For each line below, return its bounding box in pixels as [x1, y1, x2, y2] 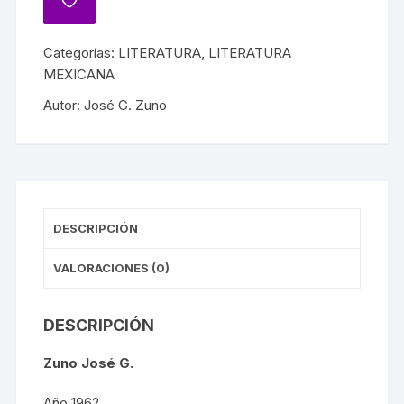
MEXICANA [43, 66, 115, 83]
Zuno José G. [43, 354, 134, 372]
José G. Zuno [84, 96, 168, 114]
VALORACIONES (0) [53, 261, 170, 275]
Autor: [43, 96, 85, 114]
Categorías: [43, 44, 119, 61]
